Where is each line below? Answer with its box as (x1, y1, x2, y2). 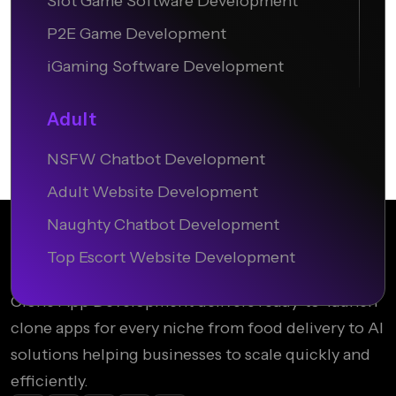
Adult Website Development (47, 182, 258, 202)
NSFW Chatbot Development (47, 149, 265, 170)
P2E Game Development (47, 24, 226, 44)
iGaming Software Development (47, 57, 284, 77)
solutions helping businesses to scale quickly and (11, 345, 370, 365)
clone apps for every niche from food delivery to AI (11, 318, 384, 339)
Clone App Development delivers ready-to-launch (11, 292, 377, 312)
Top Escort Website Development (47, 247, 295, 268)
